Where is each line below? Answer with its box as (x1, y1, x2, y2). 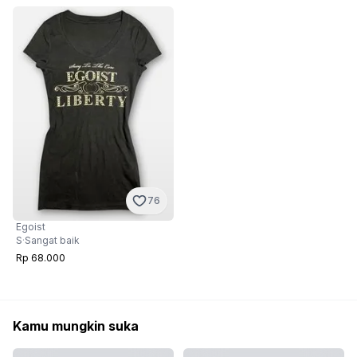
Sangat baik (25, 234, 80, 247)
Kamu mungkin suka (13, 318, 139, 335)
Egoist (16, 221, 45, 233)
